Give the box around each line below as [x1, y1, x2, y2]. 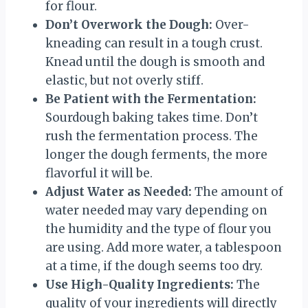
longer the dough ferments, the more [45, 146, 267, 162]
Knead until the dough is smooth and [45, 54, 265, 69]
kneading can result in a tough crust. [45, 35, 263, 51]
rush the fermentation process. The [45, 128, 258, 144]
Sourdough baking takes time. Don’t [45, 109, 258, 125]
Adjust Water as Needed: [45, 184, 192, 199]
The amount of [192, 184, 283, 199]
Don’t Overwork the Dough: [45, 16, 212, 32]
